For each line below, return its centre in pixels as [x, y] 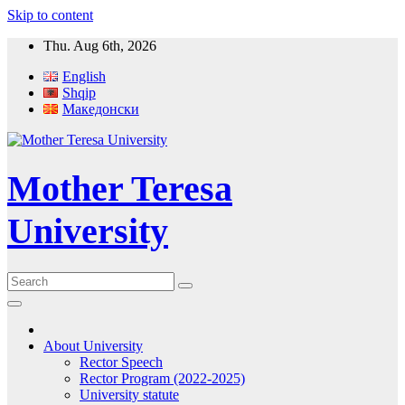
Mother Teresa [120, 189]
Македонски [100, 109]
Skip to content [50, 15]
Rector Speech [121, 362]
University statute [129, 394]
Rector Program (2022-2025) [162, 378]
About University [93, 345]
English [84, 76]
